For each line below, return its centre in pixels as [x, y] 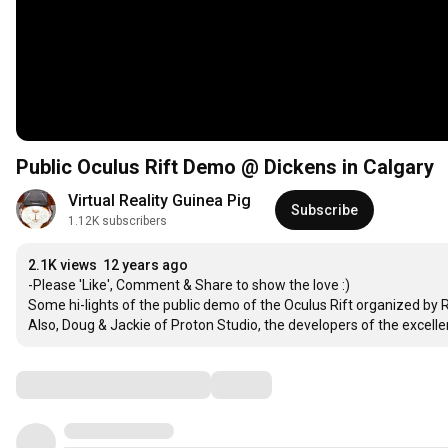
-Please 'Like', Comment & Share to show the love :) [189, 285]
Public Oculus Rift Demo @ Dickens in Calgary [225, 167]
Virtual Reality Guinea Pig [159, 201]
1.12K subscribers [117, 221]
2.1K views [62, 265]
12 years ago [145, 265]
